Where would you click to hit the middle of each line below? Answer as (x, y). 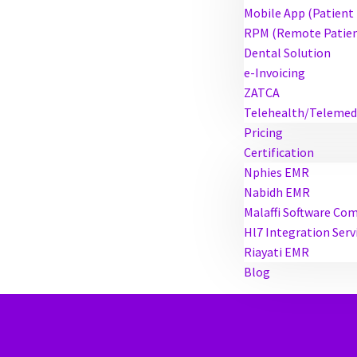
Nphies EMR (277, 172)
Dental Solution (287, 53)
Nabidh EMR (277, 192)
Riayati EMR (277, 252)
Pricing (263, 132)
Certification (279, 152)
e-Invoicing (275, 73)
